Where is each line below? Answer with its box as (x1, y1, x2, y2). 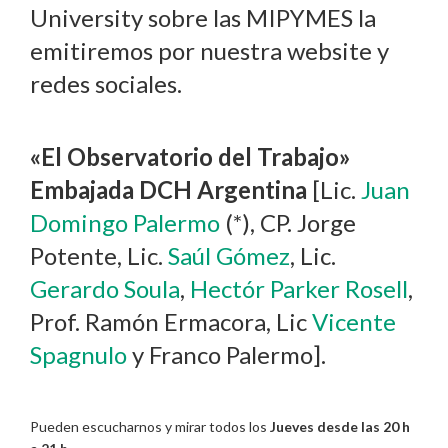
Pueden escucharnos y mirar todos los (30, 417, 270, 435)
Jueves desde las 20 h (270, 417, 410, 435)
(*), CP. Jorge (220, 208, 356, 238)
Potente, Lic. (30, 241, 168, 271)
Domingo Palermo (30, 208, 220, 238)
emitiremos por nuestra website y (30, 36, 389, 66)
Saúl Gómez (168, 241, 290, 271)
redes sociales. (30, 69, 182, 99)
